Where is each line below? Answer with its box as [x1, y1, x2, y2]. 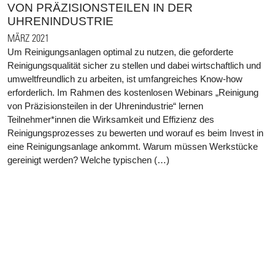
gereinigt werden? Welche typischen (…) [7, 154, 169, 165]
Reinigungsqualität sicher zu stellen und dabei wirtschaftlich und [7, 60, 261, 71]
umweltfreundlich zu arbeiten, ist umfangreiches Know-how [7, 73, 242, 84]
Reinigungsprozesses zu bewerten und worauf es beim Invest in [7, 127, 263, 138]
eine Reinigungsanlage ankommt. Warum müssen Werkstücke [7, 141, 258, 152]
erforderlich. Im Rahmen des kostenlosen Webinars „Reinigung [7, 87, 258, 98]
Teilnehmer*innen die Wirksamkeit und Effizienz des [7, 114, 214, 125]
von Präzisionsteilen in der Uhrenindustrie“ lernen [7, 100, 203, 111]
